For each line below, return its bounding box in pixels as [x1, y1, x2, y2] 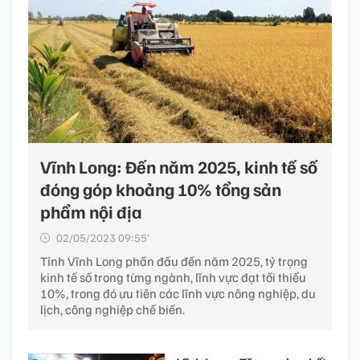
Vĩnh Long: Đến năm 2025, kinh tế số [40, 154, 317, 178]
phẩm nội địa [40, 199, 142, 223]
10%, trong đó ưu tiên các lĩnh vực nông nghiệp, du [40, 284, 316, 301]
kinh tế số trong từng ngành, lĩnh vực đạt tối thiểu [40, 268, 306, 285]
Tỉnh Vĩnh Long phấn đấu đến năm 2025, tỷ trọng [40, 252, 308, 269]
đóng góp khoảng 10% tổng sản [40, 177, 281, 200]
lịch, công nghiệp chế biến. [40, 301, 185, 317]
